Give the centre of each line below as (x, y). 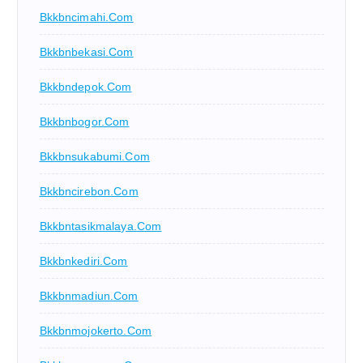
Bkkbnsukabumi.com (94, 157)
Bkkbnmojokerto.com (96, 331)
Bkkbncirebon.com (89, 192)
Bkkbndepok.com (85, 87)
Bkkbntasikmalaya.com (100, 226)
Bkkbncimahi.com (86, 17)
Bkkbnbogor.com (84, 122)
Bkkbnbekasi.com (86, 52)
